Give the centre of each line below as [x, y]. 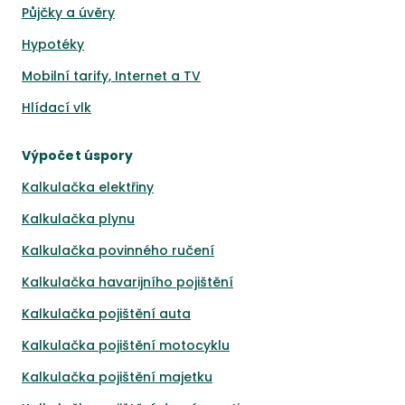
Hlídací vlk [57, 108]
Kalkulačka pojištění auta [106, 314]
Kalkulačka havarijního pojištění [127, 282]
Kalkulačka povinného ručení [118, 250]
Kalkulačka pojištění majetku [117, 377]
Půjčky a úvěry [68, 13]
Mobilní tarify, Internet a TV [111, 76]
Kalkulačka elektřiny [88, 187]
